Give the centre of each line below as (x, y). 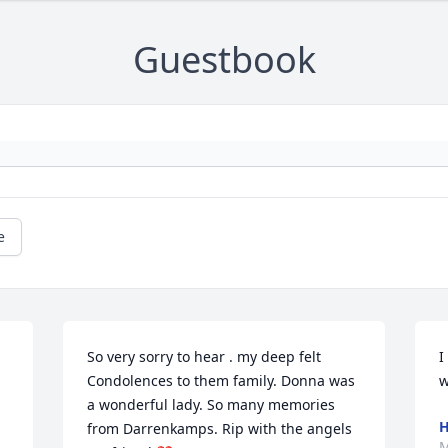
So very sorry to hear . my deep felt (204, 357)
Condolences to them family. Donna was (221, 381)
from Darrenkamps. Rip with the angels (220, 429)
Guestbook (224, 60)
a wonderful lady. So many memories (211, 405)
